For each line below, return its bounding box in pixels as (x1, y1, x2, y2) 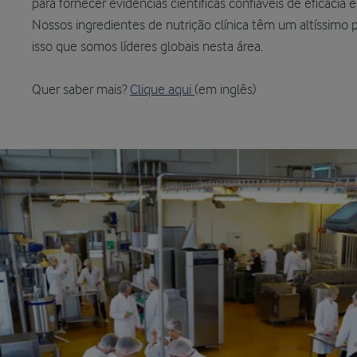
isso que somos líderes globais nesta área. (32, 40, 263, 54)
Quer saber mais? (32, 83, 130, 97)
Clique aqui (130, 83, 194, 97)
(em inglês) (194, 83, 257, 97)
